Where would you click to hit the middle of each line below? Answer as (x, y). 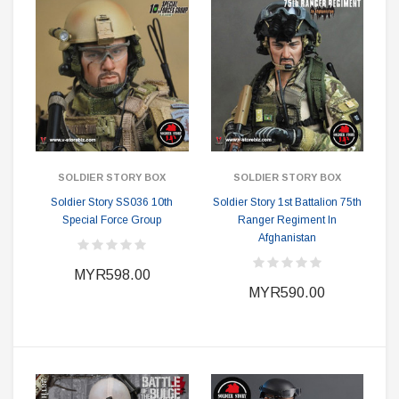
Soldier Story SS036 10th (112, 202)
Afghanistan (287, 238)
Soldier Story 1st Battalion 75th (287, 202)
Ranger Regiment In (287, 220)
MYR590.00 (287, 293)
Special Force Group (112, 220)
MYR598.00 (112, 275)
